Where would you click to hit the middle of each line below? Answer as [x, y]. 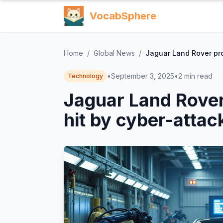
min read [198, 76]
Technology [85, 76]
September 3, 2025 [143, 76]
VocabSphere [123, 16]
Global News [114, 53]
